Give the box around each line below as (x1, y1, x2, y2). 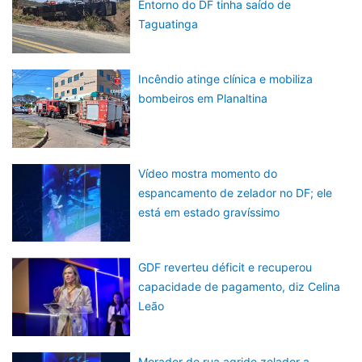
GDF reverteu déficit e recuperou (138, 260, 313, 275)
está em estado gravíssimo (138, 204, 280, 219)
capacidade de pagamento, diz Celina (138, 280, 341, 294)
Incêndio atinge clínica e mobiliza (138, 72, 314, 86)
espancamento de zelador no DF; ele (138, 185, 333, 200)
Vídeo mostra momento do (138, 166, 278, 180)
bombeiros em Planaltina (138, 91, 268, 106)
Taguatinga (138, 16, 199, 31)
